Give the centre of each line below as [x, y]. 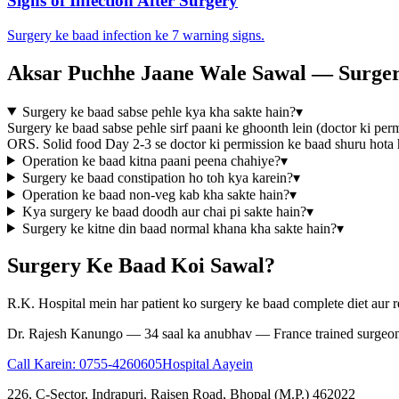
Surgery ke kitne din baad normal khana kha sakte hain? [179, 228]
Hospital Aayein [208, 364]
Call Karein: [43, 364]
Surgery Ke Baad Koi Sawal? [141, 266]
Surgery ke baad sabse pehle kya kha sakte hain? [159, 111]
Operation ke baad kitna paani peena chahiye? [151, 160]
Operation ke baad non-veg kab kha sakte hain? [155, 194]
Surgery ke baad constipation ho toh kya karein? [157, 177]
